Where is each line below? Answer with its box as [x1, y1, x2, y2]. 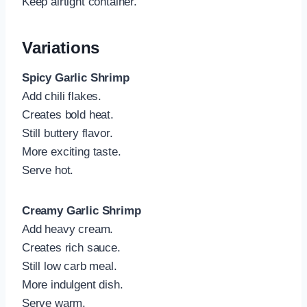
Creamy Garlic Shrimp [22, 204, 141, 218]
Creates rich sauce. [22, 241, 121, 255]
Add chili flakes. [22, 90, 102, 103]
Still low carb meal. [22, 260, 117, 273]
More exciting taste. [22, 145, 121, 159]
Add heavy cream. [22, 223, 114, 236]
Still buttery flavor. [22, 127, 113, 140]
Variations [22, 38, 100, 58]
